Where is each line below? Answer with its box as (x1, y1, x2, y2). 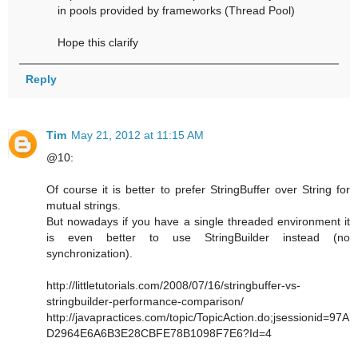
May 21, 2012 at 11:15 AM (71, 128, 204, 141)
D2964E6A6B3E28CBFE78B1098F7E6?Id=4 (46, 326, 272, 340)
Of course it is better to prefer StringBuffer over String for (46, 182, 350, 196)
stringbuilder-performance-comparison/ (46, 294, 244, 308)
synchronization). (46, 246, 133, 260)
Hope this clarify (58, 36, 139, 50)
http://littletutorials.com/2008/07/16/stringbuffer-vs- (46, 278, 300, 292)
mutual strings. (46, 198, 121, 212)
